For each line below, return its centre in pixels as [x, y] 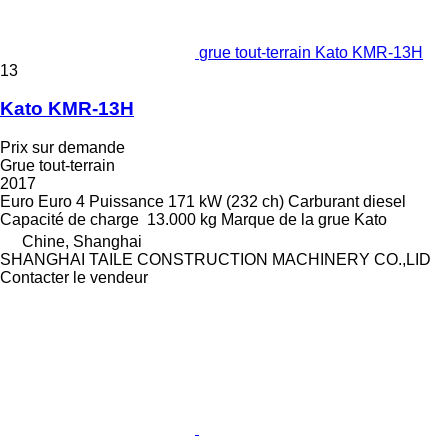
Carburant [323, 201]
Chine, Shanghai [82, 241]
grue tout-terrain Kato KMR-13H [311, 52]
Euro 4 [61, 201]
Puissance [126, 201]
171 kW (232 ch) [226, 201]
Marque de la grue [285, 219]
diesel [384, 201]
